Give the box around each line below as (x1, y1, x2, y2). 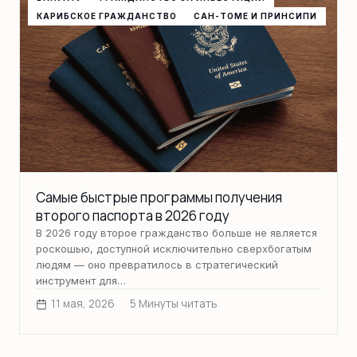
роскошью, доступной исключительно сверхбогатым (36, 241, 312, 255)
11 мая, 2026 (51, 296, 115, 312)
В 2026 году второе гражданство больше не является (36, 226, 317, 239)
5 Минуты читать (130, 296, 217, 312)
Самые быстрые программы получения (36, 187, 282, 206)
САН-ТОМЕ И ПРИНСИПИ (194, 11, 318, 22)
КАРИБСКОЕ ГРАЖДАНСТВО (36, 11, 177, 22)
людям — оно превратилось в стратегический (36, 257, 278, 271)
